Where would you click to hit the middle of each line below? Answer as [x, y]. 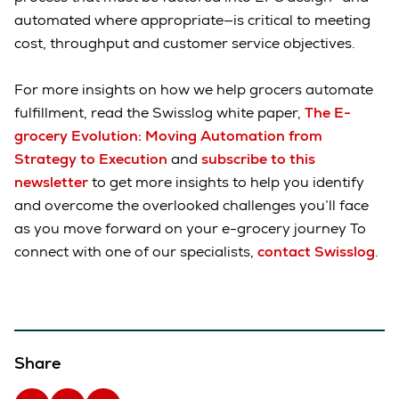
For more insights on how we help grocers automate [194, 90]
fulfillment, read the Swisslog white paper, [159, 113]
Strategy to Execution [91, 159]
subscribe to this [258, 159]
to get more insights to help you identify [226, 183]
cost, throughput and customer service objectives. [185, 44]
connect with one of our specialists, [136, 252]
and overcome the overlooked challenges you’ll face [191, 206]
